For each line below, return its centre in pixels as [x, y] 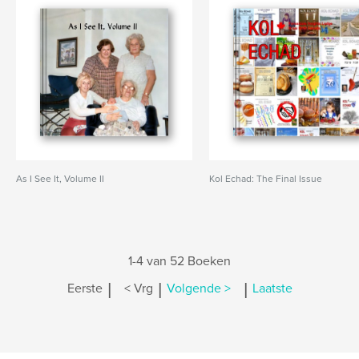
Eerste [85, 289]
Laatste [272, 289]
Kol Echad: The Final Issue [266, 179]
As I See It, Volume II [60, 179]
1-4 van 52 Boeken [179, 261]
